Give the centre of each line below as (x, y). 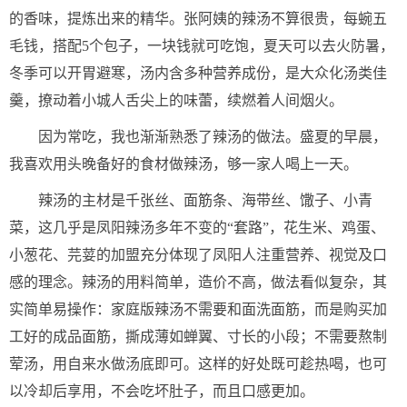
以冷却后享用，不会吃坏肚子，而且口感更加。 (162, 391)
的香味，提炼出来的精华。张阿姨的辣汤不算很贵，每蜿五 (198, 19)
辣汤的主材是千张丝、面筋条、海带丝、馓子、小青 (205, 200)
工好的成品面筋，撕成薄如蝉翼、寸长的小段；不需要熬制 (198, 337)
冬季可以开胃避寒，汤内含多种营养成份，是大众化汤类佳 (198, 73)
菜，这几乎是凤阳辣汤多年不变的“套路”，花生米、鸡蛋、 (197, 228)
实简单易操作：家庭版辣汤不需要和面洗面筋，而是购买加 (198, 309)
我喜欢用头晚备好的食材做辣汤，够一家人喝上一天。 (184, 164)
